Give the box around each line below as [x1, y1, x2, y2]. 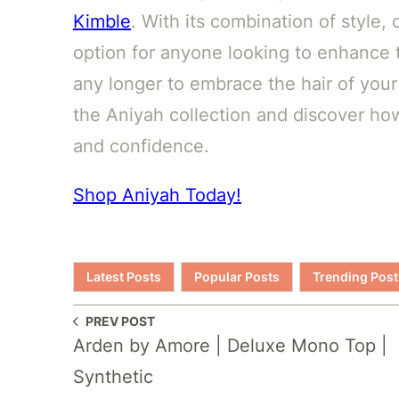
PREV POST [85, 313, 155, 330]
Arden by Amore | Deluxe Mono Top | [72, 335, 387, 357]
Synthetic [72, 366, 153, 388]
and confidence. [72, 134, 209, 157]
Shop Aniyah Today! [72, 183, 241, 206]
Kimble [72, 10, 131, 32]
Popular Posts [193, 268, 280, 284]
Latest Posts [85, 268, 161, 284]
